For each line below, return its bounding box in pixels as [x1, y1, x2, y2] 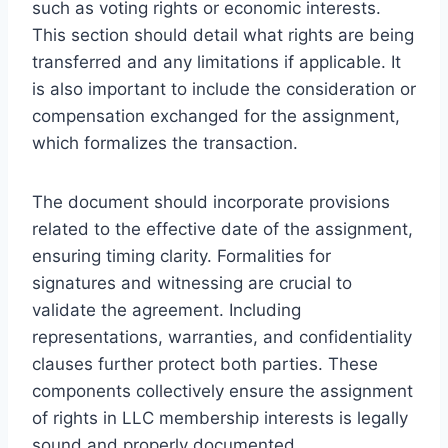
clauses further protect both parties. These [32, 353, 378, 374]
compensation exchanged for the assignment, [32, 105, 400, 126]
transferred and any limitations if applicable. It [32, 51, 401, 72]
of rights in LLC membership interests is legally [32, 407, 408, 428]
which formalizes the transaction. [32, 132, 298, 153]
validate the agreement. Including [32, 299, 301, 320]
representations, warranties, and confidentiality [32, 326, 412, 347]
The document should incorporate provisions [32, 191, 390, 212]
